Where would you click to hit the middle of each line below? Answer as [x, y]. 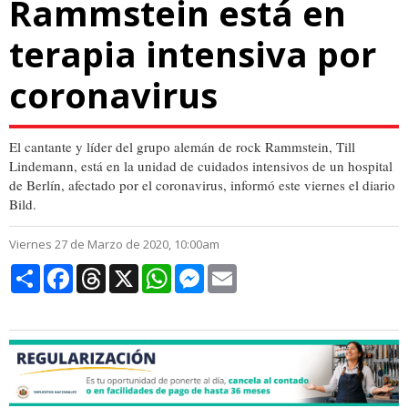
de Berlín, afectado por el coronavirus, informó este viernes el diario [202, 185]
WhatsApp [202, 271]
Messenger [235, 271]
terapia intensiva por [193, 54]
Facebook [101, 271]
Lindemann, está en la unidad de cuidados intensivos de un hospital [201, 166]
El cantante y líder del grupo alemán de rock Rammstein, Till [182, 147]
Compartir [69, 271]
